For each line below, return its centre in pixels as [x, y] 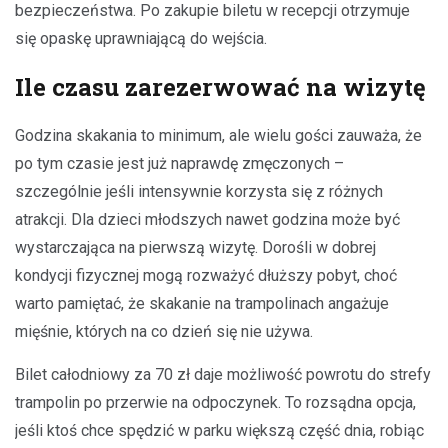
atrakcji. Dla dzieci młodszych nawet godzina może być [207, 219]
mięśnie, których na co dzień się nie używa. [164, 331]
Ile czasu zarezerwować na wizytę [220, 86]
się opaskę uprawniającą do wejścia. [141, 38]
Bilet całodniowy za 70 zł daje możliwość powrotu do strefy [223, 374]
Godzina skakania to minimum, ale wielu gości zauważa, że [218, 135]
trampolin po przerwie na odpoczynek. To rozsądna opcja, [215, 402]
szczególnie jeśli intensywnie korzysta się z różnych [199, 191]
